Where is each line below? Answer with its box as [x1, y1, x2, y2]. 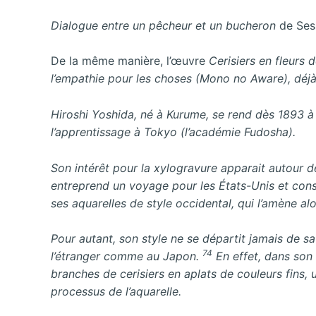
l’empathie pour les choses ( [51, 71, 200, 86]
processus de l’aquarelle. [51, 284, 181, 299]
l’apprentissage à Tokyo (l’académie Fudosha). [51, 124, 296, 139]
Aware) [250, 71, 288, 86]
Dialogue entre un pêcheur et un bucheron [51, 18, 279, 32]
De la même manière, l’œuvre [51, 54, 209, 68]
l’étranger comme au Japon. [51, 249, 202, 264]
